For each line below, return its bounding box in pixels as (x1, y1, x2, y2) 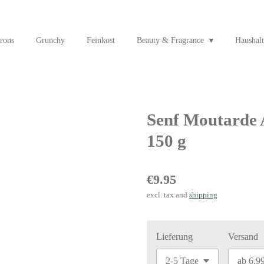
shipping (189, 190, 217, 199)
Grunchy (35, 36, 65, 45)
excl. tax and (147, 190, 189, 199)
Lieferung (156, 231, 193, 242)
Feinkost (86, 36, 115, 45)
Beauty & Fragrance (136, 36, 206, 45)
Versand (227, 231, 258, 242)
